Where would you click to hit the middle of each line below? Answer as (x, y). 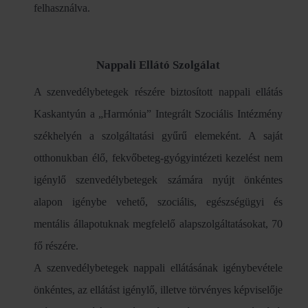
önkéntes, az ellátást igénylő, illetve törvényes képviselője (158, 290)
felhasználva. (62, 8)
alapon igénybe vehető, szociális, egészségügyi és (158, 202)
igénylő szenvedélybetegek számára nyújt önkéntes (158, 180)
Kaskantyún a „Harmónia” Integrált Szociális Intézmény (158, 114)
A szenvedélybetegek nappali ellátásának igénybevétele (158, 268)
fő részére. (56, 246)
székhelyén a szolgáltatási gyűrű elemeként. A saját (158, 136)
